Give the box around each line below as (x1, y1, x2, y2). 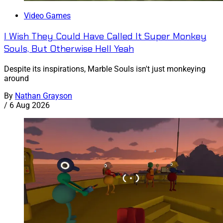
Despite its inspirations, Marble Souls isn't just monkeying (4, 64, 206, 74)
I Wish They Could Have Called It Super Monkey (4, 30, 207, 43)
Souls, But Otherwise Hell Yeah (4, 42, 134, 55)
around (4, 73, 29, 83)
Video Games (24, 11, 71, 21)
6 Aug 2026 (9, 100, 50, 110)
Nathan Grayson (15, 91, 72, 101)
